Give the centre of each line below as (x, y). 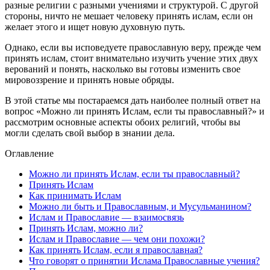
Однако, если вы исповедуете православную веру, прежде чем (133, 47)
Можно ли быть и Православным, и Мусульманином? (140, 206)
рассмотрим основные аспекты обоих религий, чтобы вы (123, 122)
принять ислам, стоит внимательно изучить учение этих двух (131, 58)
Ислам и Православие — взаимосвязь (106, 217)
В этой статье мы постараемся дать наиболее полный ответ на (133, 100)
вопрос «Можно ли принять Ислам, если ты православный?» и (135, 111)
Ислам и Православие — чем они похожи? (117, 239)
